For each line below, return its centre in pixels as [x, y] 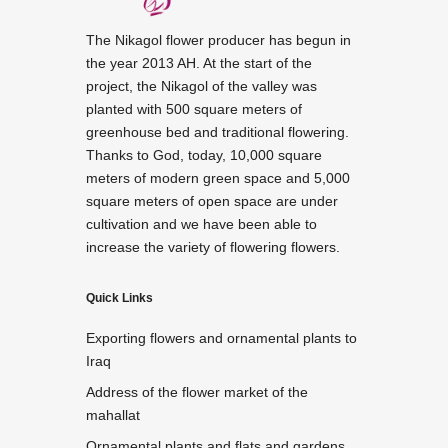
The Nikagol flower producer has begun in [218, 39]
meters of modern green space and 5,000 [218, 177]
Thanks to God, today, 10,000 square [204, 154]
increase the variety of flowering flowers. [213, 246]
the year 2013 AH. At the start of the [199, 62]
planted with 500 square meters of [194, 108]
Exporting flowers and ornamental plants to [221, 337]
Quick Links [119, 297]
